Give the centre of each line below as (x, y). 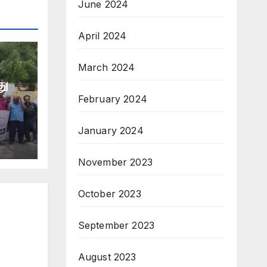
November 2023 (115, 162)
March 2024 (106, 67)
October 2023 (109, 193)
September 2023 (116, 225)
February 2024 (113, 99)
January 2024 (111, 130)
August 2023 (107, 257)
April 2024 (102, 35)
